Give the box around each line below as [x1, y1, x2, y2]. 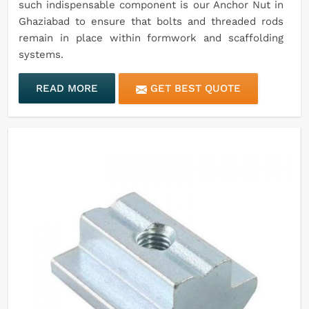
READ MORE [36, 82, 98, 95]
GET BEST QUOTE [147, 82, 241, 95]
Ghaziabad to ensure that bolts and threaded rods [19, 15, 283, 28]
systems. [19, 48, 63, 61]
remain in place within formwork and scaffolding [19, 32, 283, 45]
